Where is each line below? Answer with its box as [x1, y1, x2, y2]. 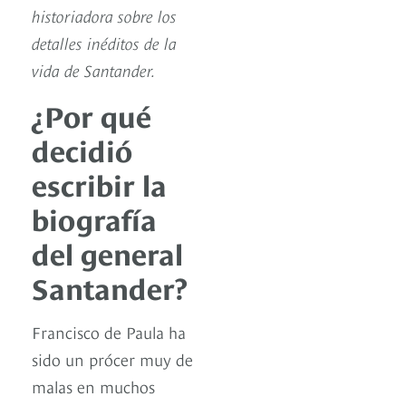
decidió [32, 129, 132, 169]
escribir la [32, 163, 167, 204]
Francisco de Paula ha [32, 320, 186, 343]
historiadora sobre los [32, 4, 177, 27]
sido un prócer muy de [32, 347, 193, 371]
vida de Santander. [32, 58, 156, 82]
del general [32, 232, 183, 273]
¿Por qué [32, 94, 151, 135]
